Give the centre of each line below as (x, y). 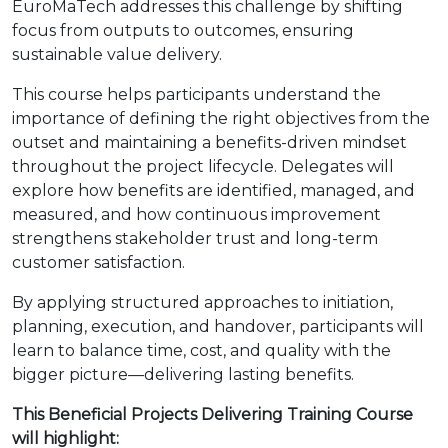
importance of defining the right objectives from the (221, 118)
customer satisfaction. (98, 262)
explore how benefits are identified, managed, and (213, 190)
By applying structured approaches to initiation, (202, 302)
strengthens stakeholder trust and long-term (195, 238)
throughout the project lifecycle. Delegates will (203, 166)
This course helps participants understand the (196, 94)
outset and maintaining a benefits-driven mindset (209, 142)
